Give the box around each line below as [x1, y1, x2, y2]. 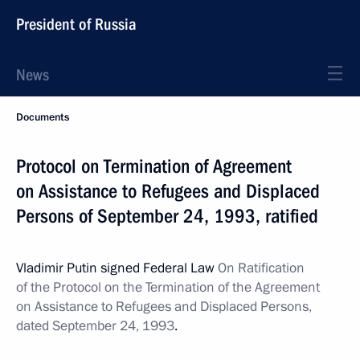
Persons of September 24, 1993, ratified [16, 205, 318, 227]
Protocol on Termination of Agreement [16, 155, 292, 178]
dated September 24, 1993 [16, 317, 174, 335]
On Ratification [218, 259, 305, 277]
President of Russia [16, 14, 137, 34]
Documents [16, 110, 69, 125]
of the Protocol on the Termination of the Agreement [16, 278, 320, 297]
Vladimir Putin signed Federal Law [16, 259, 218, 277]
